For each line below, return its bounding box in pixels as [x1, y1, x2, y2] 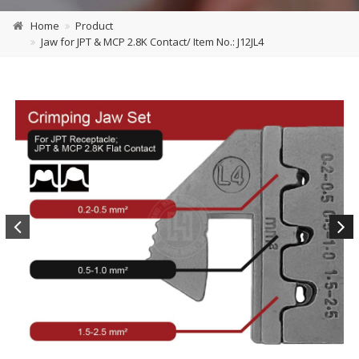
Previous [6, 245, 54, 262]
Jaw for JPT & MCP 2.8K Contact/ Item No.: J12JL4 [41, 34, 264, 49]
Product [75, 18, 113, 33]
